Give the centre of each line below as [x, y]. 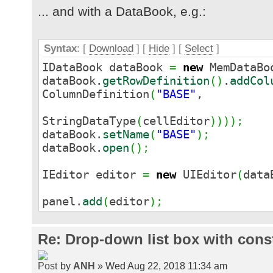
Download [111, 49]
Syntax [60, 49]
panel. [62, 201]
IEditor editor [92, 175]
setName [126, 134]
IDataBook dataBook [106, 67]
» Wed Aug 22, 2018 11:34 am [161, 265]
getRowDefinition [156, 81]
